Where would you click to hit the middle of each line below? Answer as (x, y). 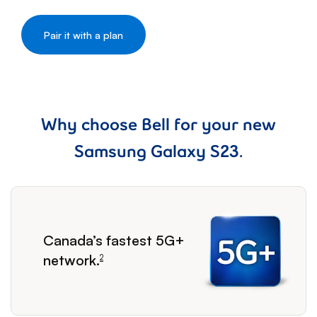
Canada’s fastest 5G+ (114, 241)
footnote (58, 232)
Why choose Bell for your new (158, 124)
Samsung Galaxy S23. (158, 151)
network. (71, 260)
